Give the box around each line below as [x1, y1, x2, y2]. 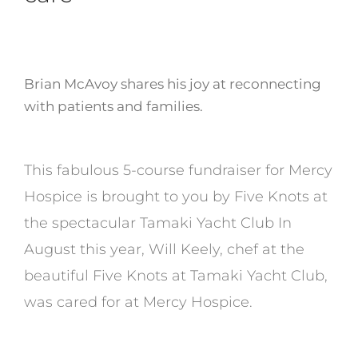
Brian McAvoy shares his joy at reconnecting [23, 76, 321, 93]
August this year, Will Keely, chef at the [23, 241, 304, 259]
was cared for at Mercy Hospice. [23, 293, 253, 312]
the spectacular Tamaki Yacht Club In [23, 214, 292, 233]
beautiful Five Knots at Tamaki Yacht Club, [23, 267, 328, 285]
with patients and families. [23, 98, 203, 115]
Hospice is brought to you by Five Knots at [23, 188, 328, 206]
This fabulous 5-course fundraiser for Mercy [23, 161, 332, 180]
